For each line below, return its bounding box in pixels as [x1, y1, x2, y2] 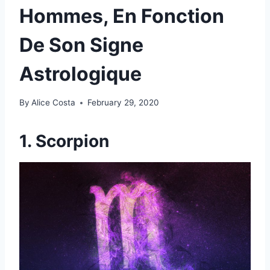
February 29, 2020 [87, 98, 160, 108]
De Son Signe [19, 33, 143, 57]
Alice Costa [31, 98, 76, 108]
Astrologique [19, 61, 142, 86]
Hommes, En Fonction [19, 4, 224, 28]
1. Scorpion [19, 131, 109, 152]
